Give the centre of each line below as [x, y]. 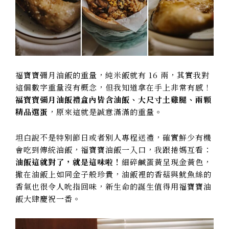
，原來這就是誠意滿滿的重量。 [105, 111]
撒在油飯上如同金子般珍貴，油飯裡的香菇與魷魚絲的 [113, 174]
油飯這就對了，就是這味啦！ [68, 162]
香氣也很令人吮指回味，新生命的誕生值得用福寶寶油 [113, 187]
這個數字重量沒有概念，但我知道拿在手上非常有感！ [113, 87]
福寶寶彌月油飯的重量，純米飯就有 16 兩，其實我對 [112, 75]
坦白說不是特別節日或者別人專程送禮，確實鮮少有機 [113, 138]
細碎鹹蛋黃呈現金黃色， [167, 162]
